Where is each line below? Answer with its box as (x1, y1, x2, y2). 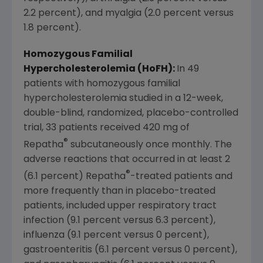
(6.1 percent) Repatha (23, 172, 126, 182)
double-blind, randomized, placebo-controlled (23, 108, 238, 118)
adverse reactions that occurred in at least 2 (23, 154, 230, 164)
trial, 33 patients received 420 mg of (23, 123, 190, 133)
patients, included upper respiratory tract (23, 201, 217, 211)
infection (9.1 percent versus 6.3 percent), (23, 216, 215, 226)
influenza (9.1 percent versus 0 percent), (23, 231, 209, 241)
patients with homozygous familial (23, 79, 180, 89)
